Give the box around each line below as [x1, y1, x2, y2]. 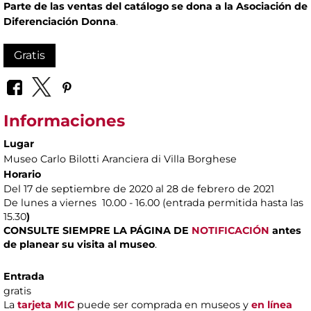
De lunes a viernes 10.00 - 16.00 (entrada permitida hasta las [3, 196, 303, 209]
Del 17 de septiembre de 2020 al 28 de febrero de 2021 [3, 182, 274, 195]
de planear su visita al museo [3, 237, 155, 251]
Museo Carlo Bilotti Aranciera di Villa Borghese [3, 152, 237, 165]
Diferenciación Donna [3, 15, 116, 28]
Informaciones [3, 110, 125, 131]
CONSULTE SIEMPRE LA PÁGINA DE [3, 224, 192, 237]
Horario [3, 167, 41, 180]
